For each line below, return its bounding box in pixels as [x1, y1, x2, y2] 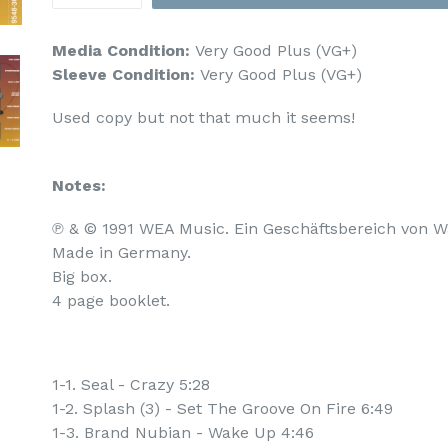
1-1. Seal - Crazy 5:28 [52, 374, 211, 394]
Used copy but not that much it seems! [52, 108, 356, 128]
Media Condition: [52, 41, 191, 60]
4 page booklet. [52, 291, 171, 311]
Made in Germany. [52, 243, 192, 263]
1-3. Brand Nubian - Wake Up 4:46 [52, 422, 315, 442]
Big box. [52, 267, 113, 287]
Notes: [52, 175, 107, 195]
